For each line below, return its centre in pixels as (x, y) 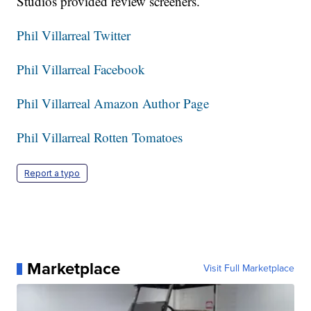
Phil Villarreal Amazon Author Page (113, 103)
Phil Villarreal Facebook (81, 69)
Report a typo (52, 174)
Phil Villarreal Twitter (74, 35)
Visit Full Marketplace (249, 269)
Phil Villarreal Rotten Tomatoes (100, 137)
